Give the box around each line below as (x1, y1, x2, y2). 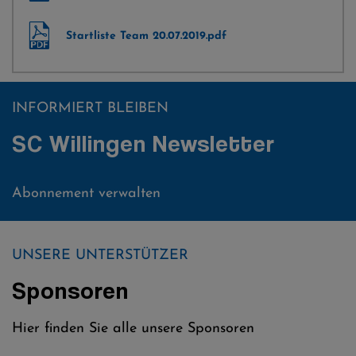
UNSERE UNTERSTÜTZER (12, 248, 188, 263)
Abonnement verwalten (12, 186, 161, 201)
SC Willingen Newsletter (12, 129, 275, 157)
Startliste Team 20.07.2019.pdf (66, 30, 226, 42)
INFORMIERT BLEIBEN (12, 101, 168, 116)
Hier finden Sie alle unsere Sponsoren (12, 321, 254, 336)
